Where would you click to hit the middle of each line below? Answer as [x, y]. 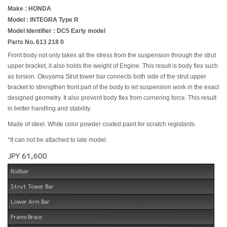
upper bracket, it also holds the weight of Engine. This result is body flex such [113, 66]
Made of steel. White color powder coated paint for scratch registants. [102, 124]
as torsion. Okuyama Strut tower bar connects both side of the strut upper [107, 77]
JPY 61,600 [27, 156]
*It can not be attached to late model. [58, 140]
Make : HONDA [29, 9]
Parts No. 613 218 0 [36, 42]
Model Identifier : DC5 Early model [56, 31]
